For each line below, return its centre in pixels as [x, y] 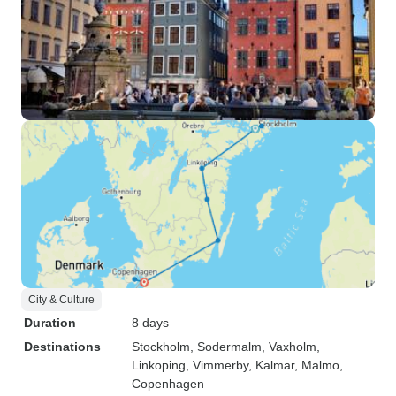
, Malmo [317, 365]
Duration [50, 323]
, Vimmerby [217, 365]
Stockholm [161, 346]
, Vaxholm [289, 346]
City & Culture [61, 300]
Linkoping [159, 365]
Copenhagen [168, 384]
